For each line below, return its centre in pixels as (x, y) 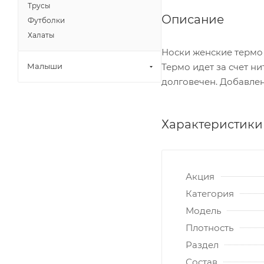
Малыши (45, 66)
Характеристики (212, 124)
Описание (193, 19)
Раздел (202, 245)
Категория (210, 193)
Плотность (209, 227)
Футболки (46, 20)
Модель (203, 210)
